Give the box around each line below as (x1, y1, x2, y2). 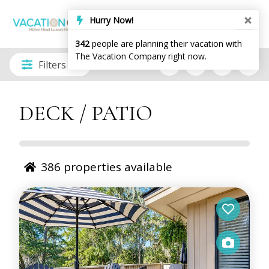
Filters (38, 58, 66, 71)
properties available (61, 159, 172, 175)
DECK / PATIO (19, 100, 153, 127)
